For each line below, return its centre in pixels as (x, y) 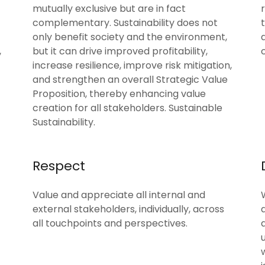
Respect (59, 166)
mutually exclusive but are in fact (109, 9)
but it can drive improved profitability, (120, 51)
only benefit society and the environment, (130, 37)
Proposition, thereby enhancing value (119, 94)
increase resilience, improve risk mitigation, (132, 65)
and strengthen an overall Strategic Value (130, 80)
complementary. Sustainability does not (125, 23)
